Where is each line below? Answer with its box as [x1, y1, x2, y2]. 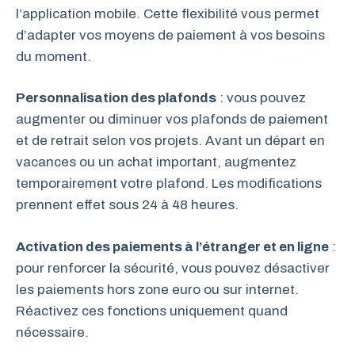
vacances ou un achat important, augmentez [16, 155, 296, 170]
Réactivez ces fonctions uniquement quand [16, 303, 288, 319]
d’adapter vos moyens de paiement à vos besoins [16, 27, 325, 43]
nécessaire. [16, 324, 89, 340]
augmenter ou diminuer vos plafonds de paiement [16, 112, 328, 127]
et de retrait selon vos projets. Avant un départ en [16, 133, 325, 148]
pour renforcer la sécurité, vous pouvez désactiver [16, 260, 330, 276]
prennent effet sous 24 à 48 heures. [16, 197, 239, 212]
